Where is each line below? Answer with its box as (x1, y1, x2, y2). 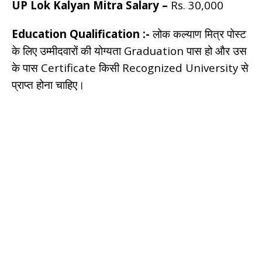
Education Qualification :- (12, 26, 150, 41)
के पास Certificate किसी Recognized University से (12, 60, 249, 75)
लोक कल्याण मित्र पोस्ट (150, 26, 246, 41)
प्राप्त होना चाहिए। (12, 77, 85, 92)
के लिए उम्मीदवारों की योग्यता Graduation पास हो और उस (12, 43, 247, 58)
